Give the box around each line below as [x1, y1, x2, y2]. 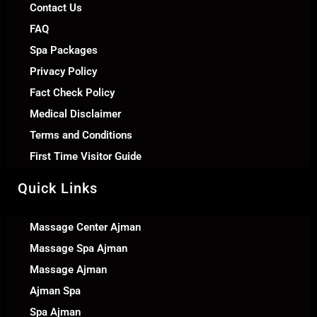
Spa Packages [30, 44, 98, 57]
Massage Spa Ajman [30, 242, 127, 255]
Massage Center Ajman [30, 221, 141, 234]
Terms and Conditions [30, 129, 132, 142]
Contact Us [30, 1, 82, 15]
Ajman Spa [30, 284, 81, 298]
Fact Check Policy [30, 86, 115, 100]
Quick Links [18, 180, 98, 197]
